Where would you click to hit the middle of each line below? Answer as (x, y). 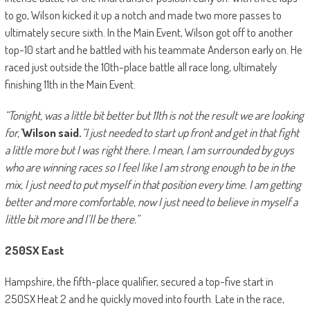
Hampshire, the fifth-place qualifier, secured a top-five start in (139, 281)
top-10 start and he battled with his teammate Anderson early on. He (153, 49)
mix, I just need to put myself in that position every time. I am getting (153, 184)
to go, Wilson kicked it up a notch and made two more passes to (143, 15)
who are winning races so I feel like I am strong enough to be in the (149, 167)
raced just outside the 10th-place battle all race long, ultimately (140, 66)
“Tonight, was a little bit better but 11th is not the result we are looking (154, 115)
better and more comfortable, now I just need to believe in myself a (151, 201)
